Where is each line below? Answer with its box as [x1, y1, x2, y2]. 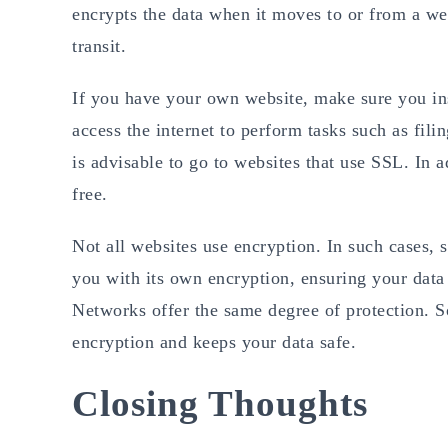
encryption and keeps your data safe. [72, 331, 356, 352]
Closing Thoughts [72, 382, 368, 424]
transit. [72, 35, 132, 56]
